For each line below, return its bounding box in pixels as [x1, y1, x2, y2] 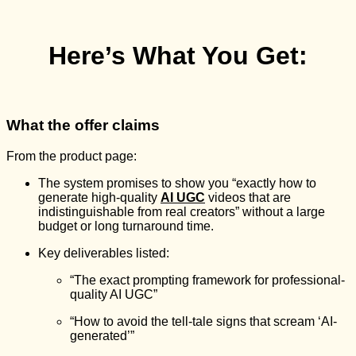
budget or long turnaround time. [38, 219, 214, 234]
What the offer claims [6, 117, 160, 134]
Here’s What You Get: [48, 41, 308, 71]
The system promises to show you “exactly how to [38, 176, 316, 191]
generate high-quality [38, 191, 161, 205]
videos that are [205, 191, 291, 205]
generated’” [70, 329, 134, 343]
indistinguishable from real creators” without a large [38, 205, 325, 219]
